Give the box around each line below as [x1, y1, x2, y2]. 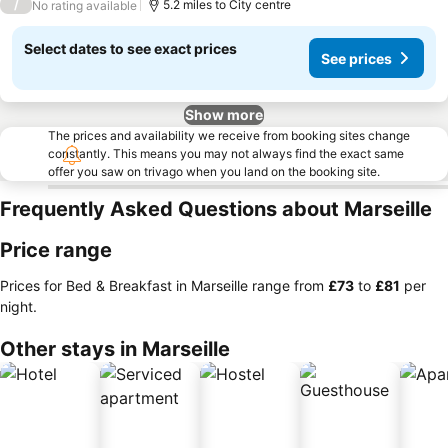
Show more [185, 106, 263, 123]
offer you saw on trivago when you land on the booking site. [48, 164, 380, 179]
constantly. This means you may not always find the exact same [48, 146, 404, 161]
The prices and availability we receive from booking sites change [48, 128, 410, 143]
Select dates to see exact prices [24, 40, 237, 57]
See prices [321, 49, 392, 67]
